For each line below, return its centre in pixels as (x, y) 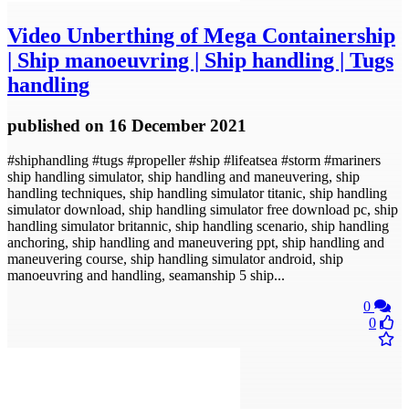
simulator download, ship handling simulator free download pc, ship (203, 210)
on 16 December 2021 (166, 125)
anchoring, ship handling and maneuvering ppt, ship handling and (196, 243)
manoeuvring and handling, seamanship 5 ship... (146, 276)
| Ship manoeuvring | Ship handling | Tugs (200, 60)
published (46, 125)
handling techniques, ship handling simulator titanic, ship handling (197, 194)
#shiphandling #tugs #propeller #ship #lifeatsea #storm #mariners (194, 161)
